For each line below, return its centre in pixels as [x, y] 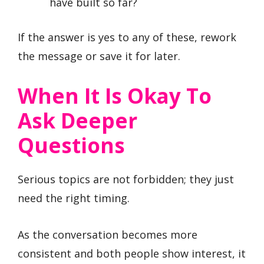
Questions [71, 145]
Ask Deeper [77, 120]
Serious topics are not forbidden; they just [126, 179]
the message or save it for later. [99, 56]
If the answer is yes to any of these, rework [127, 37]
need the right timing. [74, 198]
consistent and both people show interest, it [132, 254]
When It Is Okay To [115, 95]
